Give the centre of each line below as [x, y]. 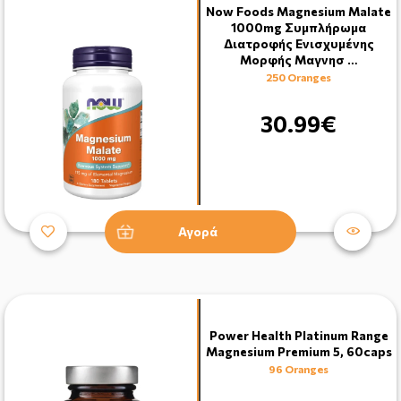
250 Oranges [299, 77]
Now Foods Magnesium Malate [299, 11]
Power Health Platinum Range [299, 335]
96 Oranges [299, 368]
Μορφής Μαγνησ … [299, 59]
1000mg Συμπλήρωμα [299, 27]
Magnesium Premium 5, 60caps [299, 351]
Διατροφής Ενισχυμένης [299, 43]
